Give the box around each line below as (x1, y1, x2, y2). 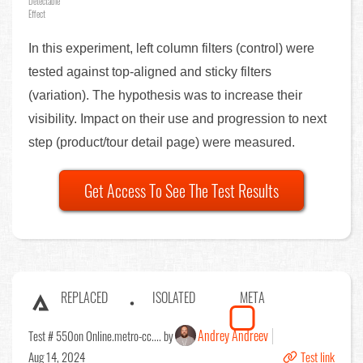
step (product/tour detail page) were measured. (28, 135, 295, 150)
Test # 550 (28, 327, 74, 345)
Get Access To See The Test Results (84, 178, 279, 203)
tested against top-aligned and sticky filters (28, 65, 271, 79)
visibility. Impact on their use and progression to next (28, 112, 327, 126)
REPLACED (61, 288, 108, 308)
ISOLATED (152, 288, 195, 308)
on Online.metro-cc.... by (74, 327, 173, 345)
